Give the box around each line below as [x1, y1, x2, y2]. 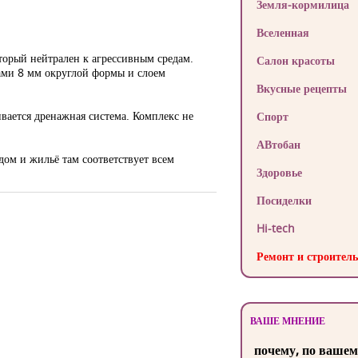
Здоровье [256, 165, 302, 180]
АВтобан [256, 137, 300, 152]
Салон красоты [256, 53, 335, 68]
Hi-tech [256, 221, 295, 236]
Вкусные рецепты [256, 81, 347, 96]
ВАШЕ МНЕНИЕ [249, 314, 325, 328]
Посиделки [256, 193, 312, 208]
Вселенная [256, 25, 309, 40]
